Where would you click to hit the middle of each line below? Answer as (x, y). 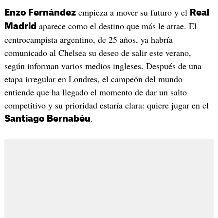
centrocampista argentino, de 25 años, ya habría (88, 40)
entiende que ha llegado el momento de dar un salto (95, 92)
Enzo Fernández (40, 13)
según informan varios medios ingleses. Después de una (103, 66)
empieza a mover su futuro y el (133, 12)
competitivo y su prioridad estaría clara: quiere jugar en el (106, 105)
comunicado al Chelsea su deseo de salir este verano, (98, 53)
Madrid (20, 27)
